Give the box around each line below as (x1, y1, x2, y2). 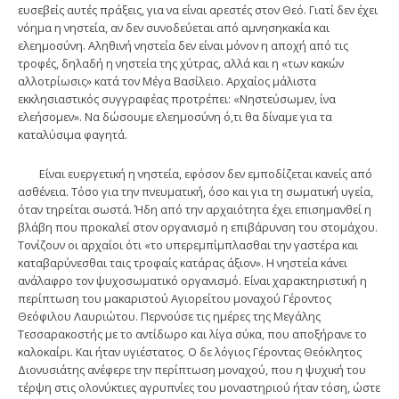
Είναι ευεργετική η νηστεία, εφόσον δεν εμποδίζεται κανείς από (18, 165, 372, 182)
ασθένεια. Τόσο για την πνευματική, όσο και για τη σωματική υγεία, (18, 183, 373, 199)
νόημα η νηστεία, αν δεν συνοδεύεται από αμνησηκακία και (18, 19, 330, 36)
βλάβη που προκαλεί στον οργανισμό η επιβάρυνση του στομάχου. (18, 218, 378, 235)
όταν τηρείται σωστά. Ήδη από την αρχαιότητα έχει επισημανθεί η (18, 200, 371, 217)
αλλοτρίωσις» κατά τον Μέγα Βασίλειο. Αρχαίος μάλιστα (18, 72, 316, 89)
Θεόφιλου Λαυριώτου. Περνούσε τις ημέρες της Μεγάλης (18, 307, 321, 324)
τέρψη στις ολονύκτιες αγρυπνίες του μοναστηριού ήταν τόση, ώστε (18, 379, 380, 395)
